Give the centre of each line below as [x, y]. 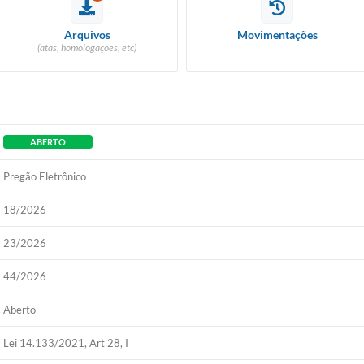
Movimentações [277, 35]
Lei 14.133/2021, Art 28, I [66, 343]
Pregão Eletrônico [45, 176]
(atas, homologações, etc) [87, 48]
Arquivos [87, 35]
